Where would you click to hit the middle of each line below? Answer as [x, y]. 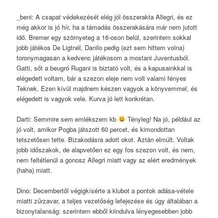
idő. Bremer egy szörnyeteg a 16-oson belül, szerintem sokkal [104, 37]
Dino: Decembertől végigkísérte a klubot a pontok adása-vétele [105, 190]
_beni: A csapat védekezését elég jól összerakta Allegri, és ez [105, 17]
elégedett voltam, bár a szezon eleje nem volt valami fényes [102, 78]
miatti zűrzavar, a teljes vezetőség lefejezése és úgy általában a [107, 200]
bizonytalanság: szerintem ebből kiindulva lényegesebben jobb [105, 211]
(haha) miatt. [35, 170]
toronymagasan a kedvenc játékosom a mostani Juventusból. [103, 57]
